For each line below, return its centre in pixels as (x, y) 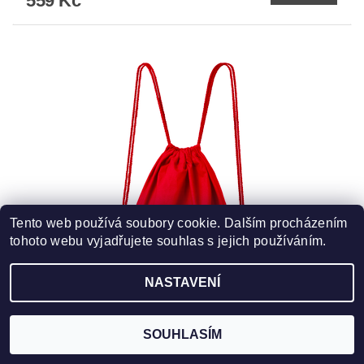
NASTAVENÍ (182, 282)
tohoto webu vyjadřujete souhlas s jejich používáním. (168, 241)
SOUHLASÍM (182, 334)
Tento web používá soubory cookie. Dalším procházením (179, 223)
